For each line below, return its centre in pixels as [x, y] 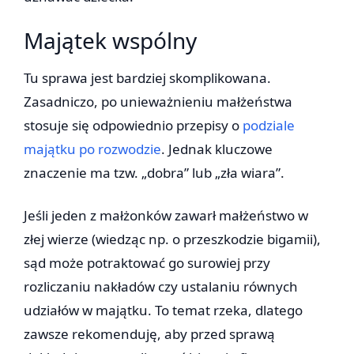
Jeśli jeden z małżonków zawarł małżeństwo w [166, 216]
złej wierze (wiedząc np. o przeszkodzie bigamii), [172, 239]
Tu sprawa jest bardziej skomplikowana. [147, 78]
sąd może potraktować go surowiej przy [147, 263]
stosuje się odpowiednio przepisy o [133, 126]
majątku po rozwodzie [92, 149]
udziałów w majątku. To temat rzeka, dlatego [163, 311]
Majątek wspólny [110, 41]
